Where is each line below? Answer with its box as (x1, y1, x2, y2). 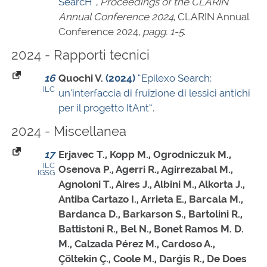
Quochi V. (58, 72, 103, 85)
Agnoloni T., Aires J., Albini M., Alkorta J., (58, 178, 245, 191)
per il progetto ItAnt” (58, 102, 153, 114)
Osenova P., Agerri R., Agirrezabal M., (58, 163, 233, 176)
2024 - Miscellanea (11, 123, 126, 139)
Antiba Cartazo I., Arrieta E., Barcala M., (58, 193, 243, 206)
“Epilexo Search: (138, 72, 212, 85)
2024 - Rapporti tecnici (11, 47, 150, 63)
